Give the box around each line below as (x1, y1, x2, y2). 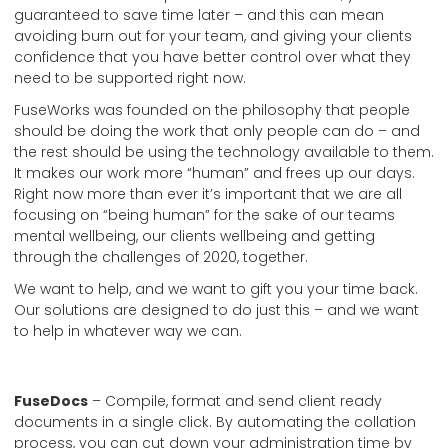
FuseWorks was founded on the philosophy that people (14, 100, 410, 121)
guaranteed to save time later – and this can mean (14, 4, 384, 25)
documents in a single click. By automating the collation (14, 412, 416, 433)
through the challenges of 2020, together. (14, 247, 308, 268)
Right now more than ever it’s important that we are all (14, 184, 402, 205)
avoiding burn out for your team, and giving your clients (14, 25, 412, 46)
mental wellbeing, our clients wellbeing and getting (14, 226, 375, 247)
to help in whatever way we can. (14, 321, 242, 342)
